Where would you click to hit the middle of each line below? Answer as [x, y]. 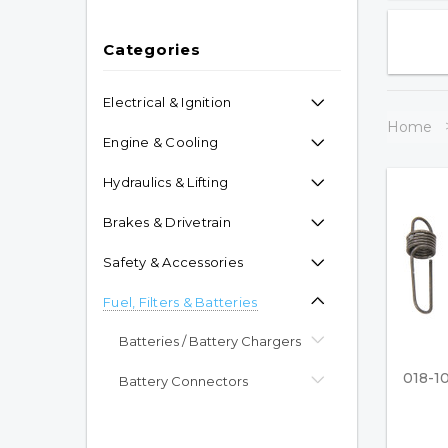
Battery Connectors [183, 381]
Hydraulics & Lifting [166, 182]
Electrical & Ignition [167, 102]
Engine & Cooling [161, 142]
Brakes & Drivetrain [167, 222]
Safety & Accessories [173, 262]
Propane [147, 421]
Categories [152, 49]
